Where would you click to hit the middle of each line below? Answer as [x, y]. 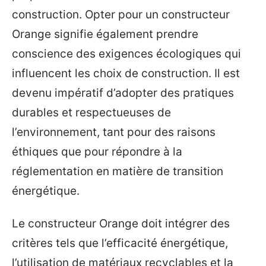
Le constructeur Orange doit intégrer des [121, 224]
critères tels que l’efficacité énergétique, [120, 243]
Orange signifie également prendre [105, 34]
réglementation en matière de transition [118, 171]
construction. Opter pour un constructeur [121, 14]
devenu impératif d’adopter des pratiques [123, 93]
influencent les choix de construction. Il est [126, 73]
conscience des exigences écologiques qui [126, 53]
